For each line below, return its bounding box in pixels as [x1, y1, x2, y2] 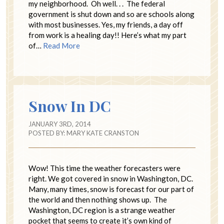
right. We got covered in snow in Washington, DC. [28, 174, 193, 183]
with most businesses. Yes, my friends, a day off [28, 20, 183, 29]
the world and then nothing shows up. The [28, 195, 167, 204]
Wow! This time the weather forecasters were [28, 163, 180, 173]
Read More [43, 41, 80, 50]
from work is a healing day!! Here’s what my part [28, 30, 186, 40]
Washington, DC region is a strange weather [28, 205, 175, 215]
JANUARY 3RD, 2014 [28, 120, 91, 128]
